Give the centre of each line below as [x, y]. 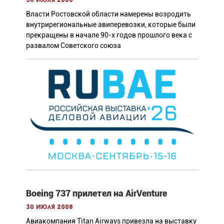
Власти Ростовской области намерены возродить [108, 14]
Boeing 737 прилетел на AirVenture [96, 193]
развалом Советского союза [73, 45]
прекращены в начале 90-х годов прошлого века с [109, 35]
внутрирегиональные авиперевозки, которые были [110, 24]
